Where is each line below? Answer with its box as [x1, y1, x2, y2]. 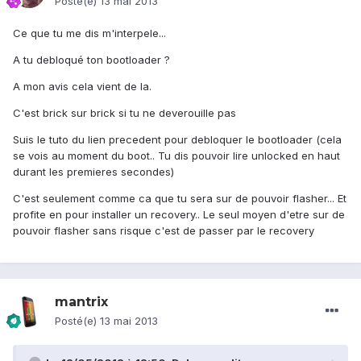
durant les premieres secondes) [13, 165, 174, 179]
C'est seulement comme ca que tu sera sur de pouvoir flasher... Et [13, 192, 346, 205]
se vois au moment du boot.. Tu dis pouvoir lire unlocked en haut [13, 149, 340, 163]
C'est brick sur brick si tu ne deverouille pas [13, 106, 236, 120]
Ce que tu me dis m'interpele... [13, 27, 166, 40]
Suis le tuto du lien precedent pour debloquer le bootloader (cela [13, 133, 342, 147]
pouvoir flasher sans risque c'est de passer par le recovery [13, 224, 314, 238]
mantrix [55, 294, 108, 310]
